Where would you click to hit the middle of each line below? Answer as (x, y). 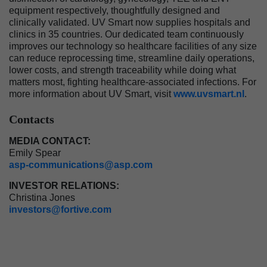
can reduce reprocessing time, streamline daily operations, (132, 58)
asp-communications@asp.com (81, 165)
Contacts (32, 119)
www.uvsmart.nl (209, 94)
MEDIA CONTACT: (50, 141)
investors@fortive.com (60, 209)
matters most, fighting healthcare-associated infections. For (133, 82)
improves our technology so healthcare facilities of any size (133, 46)
